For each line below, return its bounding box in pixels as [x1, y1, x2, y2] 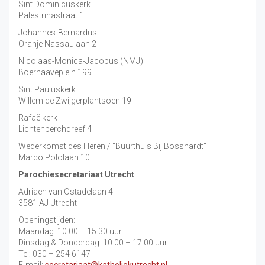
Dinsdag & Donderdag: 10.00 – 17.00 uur [18, 238, 167, 248]
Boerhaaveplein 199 [18, 67, 92, 77]
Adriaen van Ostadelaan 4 [18, 187, 113, 197]
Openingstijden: [18, 215, 75, 225]
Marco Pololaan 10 [18, 153, 90, 163]
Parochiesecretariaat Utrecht [18, 170, 134, 180]
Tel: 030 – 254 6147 [18, 249, 91, 259]
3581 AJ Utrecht [18, 198, 77, 208]
